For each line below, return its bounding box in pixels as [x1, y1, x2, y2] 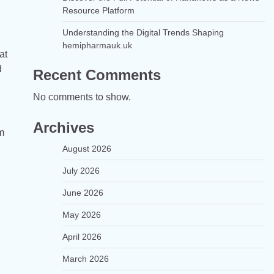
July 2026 [62, 166, 100, 176]
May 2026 [62, 210, 101, 220]
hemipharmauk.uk [62, 40, 132, 50]
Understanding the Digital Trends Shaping [62, 28, 224, 37]
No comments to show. [32, 92, 131, 102]
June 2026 [62, 188, 103, 198]
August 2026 [62, 144, 111, 154]
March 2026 [62, 254, 109, 264]
